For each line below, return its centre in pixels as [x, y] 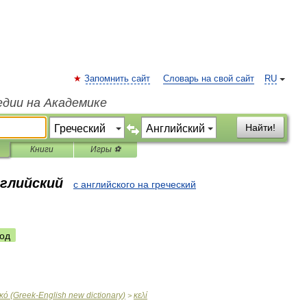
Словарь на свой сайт [209, 79]
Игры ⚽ [106, 149]
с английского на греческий [135, 184]
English [52, 295]
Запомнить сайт [117, 79]
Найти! [260, 127]
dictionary [105, 295]
